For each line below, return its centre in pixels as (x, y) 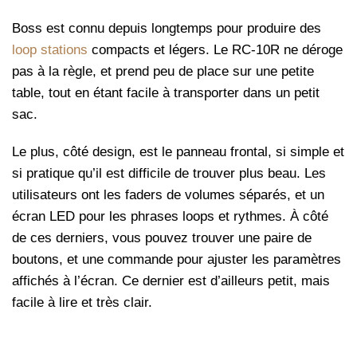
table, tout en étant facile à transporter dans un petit (166, 93)
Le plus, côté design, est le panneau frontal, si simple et (178, 152)
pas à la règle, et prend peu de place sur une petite (163, 72)
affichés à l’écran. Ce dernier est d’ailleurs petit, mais (171, 281)
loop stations (50, 50)
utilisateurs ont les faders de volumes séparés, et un (168, 195)
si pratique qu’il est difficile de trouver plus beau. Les (169, 174)
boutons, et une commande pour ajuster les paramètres (177, 260)
